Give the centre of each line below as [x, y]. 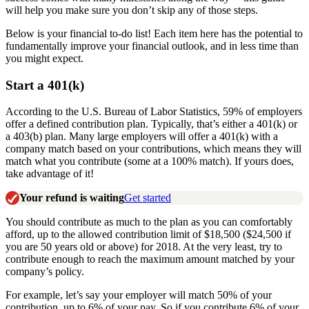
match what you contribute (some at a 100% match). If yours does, [150, 161]
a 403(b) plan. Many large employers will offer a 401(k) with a [142, 137]
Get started [148, 198]
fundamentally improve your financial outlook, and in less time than [152, 46]
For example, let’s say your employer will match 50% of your [139, 295]
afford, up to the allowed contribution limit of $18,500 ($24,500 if [148, 235]
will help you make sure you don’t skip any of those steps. [132, 10]
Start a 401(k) [45, 85]
